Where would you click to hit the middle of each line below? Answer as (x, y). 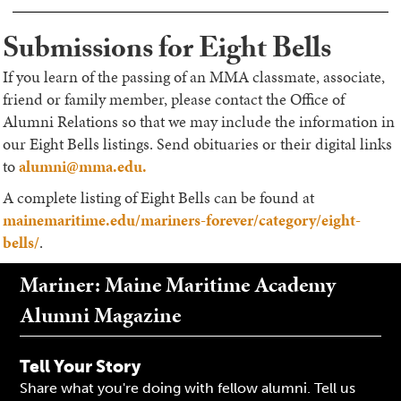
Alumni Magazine (100, 315)
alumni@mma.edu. (83, 166)
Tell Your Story (80, 367)
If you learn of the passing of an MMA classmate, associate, (194, 77)
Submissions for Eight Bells (167, 52)
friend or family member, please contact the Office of (174, 99)
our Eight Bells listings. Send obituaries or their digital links (197, 144)
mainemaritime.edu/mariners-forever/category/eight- (182, 220)
